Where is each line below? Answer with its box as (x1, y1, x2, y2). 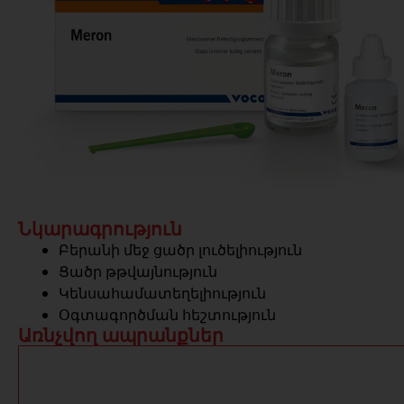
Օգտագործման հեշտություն (59, 305, 276, 326)
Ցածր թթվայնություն (59, 262, 217, 282)
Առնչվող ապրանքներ (18, 323, 224, 348)
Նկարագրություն (18, 216, 182, 242)
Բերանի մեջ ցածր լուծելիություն (59, 240, 302, 261)
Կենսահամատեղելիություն (59, 283, 266, 304)
